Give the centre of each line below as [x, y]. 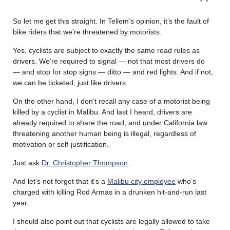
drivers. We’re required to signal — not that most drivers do [109, 61]
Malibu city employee [141, 181]
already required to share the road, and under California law [110, 122]
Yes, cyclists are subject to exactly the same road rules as [106, 50]
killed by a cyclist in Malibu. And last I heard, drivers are [102, 112]
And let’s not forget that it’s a [60, 181]
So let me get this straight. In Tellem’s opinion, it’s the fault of [111, 21]
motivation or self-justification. [61, 144]
